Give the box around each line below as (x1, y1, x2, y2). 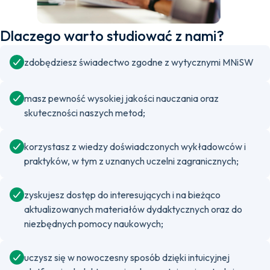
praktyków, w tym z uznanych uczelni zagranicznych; (24, 155, 239, 167)
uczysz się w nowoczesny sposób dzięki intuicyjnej (24, 251, 230, 263)
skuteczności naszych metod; (24, 107, 145, 119)
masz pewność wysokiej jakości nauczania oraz (24, 92, 219, 104)
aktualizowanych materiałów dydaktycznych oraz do (24, 203, 242, 215)
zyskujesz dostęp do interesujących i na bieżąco (24, 189, 221, 201)
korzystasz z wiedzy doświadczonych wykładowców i (24, 140, 246, 152)
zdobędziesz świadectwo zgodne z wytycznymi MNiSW (24, 56, 254, 68)
